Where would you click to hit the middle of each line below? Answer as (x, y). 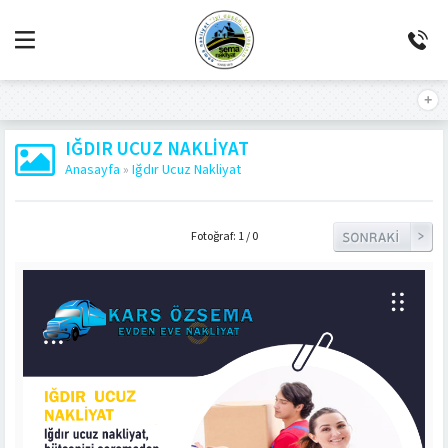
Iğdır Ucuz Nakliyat (186, 170)
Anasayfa (92, 170)
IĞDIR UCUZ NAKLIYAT (157, 149)
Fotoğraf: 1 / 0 (224, 236)
